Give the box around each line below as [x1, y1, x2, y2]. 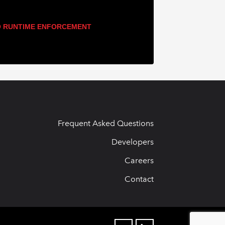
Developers [111, 137, 154, 147]
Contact [125, 174, 154, 184]
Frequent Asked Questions [58, 119, 154, 129]
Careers [125, 156, 154, 166]
